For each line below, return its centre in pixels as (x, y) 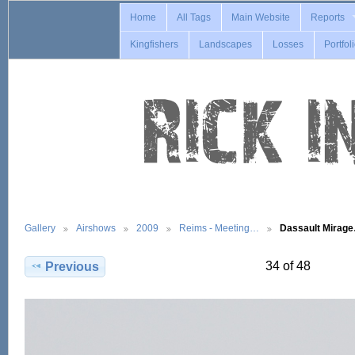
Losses (288, 45)
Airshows (96, 227)
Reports (328, 17)
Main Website (261, 17)
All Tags (194, 17)
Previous (73, 266)
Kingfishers (155, 45)
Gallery (40, 227)
